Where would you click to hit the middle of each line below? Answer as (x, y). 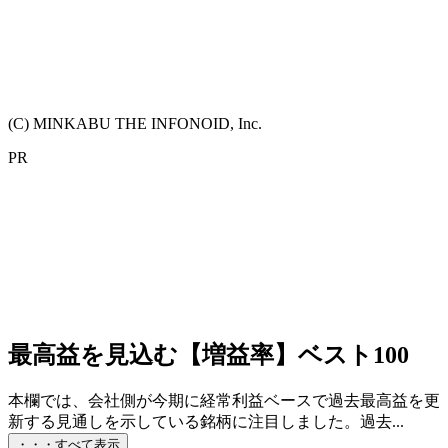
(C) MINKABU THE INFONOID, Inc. (135, 123)
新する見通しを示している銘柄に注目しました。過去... (206, 421)
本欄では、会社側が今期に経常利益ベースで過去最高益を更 (224, 400)
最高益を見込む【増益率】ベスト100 (208, 354)
